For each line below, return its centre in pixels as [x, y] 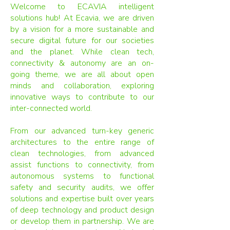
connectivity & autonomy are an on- [82, 63]
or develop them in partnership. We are [82, 221]
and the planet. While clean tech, [82, 52]
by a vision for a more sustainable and [82, 29]
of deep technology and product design [82, 210]
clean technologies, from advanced [82, 154]
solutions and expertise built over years [82, 199]
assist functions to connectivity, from [82, 165]
